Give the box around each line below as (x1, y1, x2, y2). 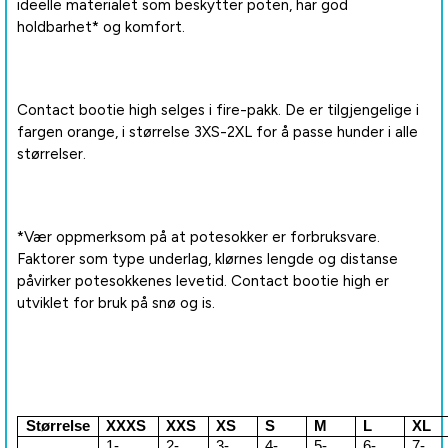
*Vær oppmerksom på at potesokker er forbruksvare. (17, 227, 380, 246)
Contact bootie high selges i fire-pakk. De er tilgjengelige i (17, 100, 419, 119)
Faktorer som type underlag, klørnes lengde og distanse (17, 249, 398, 268)
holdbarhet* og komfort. (17, 18, 185, 37)
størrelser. (17, 144, 86, 163)
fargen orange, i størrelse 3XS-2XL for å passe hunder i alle (17, 122, 418, 141)
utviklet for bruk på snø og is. (17, 293, 215, 312)
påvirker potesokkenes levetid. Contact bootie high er (17, 271, 389, 290)
